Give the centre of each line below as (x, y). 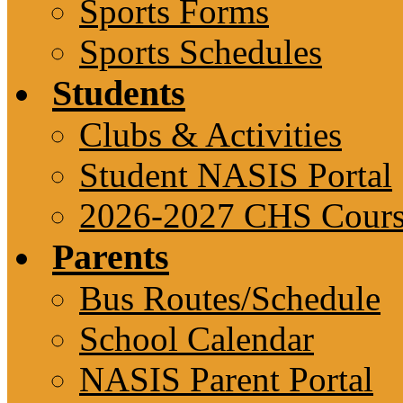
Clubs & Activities (210, 134)
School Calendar (197, 339)
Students (119, 93)
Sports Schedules (201, 52)
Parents (111, 257)
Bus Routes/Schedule (230, 298)
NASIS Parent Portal (226, 379)
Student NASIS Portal (236, 175)
